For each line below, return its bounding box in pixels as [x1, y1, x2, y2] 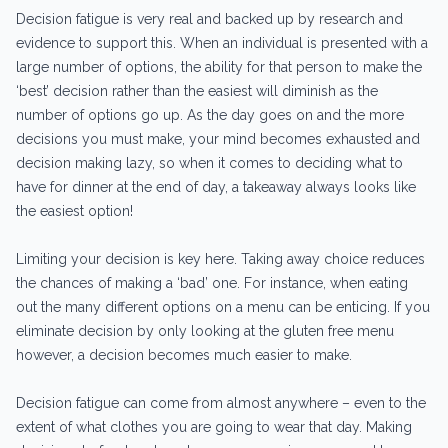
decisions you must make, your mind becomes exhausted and [16, 130, 420, 147]
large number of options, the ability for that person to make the [16, 58, 422, 75]
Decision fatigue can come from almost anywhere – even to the [16, 394, 426, 411]
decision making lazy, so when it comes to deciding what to [16, 154, 403, 171]
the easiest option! [16, 202, 133, 219]
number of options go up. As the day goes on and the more [16, 106, 404, 123]
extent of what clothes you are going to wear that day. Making [16, 418, 412, 435]
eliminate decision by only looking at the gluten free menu [16, 322, 394, 339]
